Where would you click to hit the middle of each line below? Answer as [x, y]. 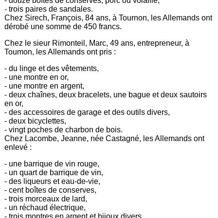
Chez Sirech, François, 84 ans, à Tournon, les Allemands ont [109, 18]
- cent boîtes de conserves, [51, 190]
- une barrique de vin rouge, [52, 163]
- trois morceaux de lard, [46, 199]
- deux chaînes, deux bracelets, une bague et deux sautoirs [106, 94]
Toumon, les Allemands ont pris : [60, 52]
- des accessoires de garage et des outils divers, [87, 112]
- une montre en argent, [45, 86]
